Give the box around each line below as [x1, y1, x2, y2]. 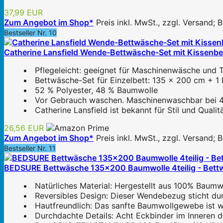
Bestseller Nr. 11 [4, 144, 56, 153]
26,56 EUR [4, 123, 44, 133]
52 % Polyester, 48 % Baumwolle [35, 85, 158, 96]
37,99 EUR [4, 7, 43, 18]
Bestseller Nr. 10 [4, 28, 57, 37]
